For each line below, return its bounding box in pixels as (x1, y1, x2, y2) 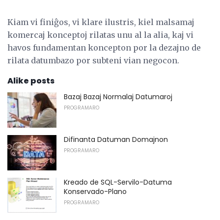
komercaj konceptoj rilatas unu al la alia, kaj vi (7, 30, 193, 40)
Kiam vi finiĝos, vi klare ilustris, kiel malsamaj (7, 17, 194, 27)
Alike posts (7, 75, 55, 87)
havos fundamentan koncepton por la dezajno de (7, 43, 201, 53)
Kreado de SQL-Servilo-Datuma (64, 177, 172, 187)
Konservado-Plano (64, 186, 127, 196)
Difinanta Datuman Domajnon (64, 135, 168, 144)
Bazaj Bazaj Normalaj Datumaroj (64, 92, 172, 102)
